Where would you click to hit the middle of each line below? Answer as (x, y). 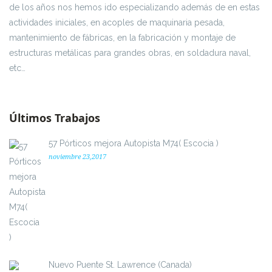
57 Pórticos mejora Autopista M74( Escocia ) (134, 143)
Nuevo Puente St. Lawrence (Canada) (120, 264)
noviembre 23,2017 (77, 157)
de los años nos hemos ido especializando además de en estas (134, 7)
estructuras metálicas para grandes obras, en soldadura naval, (130, 53)
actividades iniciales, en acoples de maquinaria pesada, (117, 22)
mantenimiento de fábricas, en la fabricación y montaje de (122, 37)
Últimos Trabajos (55, 117)
